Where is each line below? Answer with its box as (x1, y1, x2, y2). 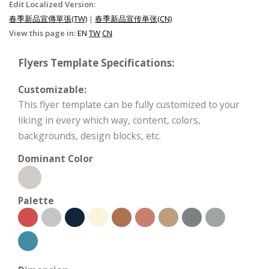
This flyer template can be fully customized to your (18, 97, 240, 111)
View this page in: (9, 27, 77, 38)
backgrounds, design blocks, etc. (18, 128, 161, 142)
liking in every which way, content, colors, (18, 113, 201, 127)
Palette (18, 193, 54, 207)
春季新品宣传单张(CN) (95, 13, 172, 24)
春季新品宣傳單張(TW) (9, 13, 87, 24)
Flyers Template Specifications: (18, 55, 175, 70)
